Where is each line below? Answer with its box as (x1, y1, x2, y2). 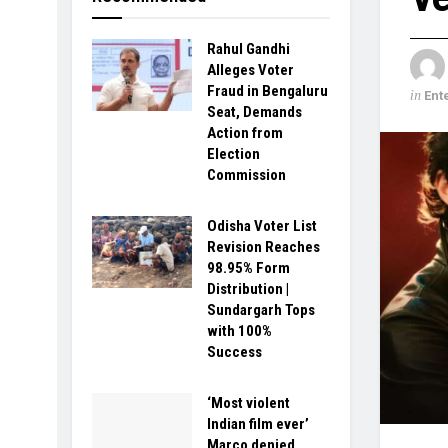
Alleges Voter (207, 61, 294, 79)
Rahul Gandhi (207, 40, 290, 58)
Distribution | (207, 280, 289, 298)
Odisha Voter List (207, 217, 317, 235)
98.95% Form (207, 259, 290, 277)
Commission (207, 166, 286, 184)
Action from (207, 124, 283, 142)
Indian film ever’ (207, 415, 309, 433)
